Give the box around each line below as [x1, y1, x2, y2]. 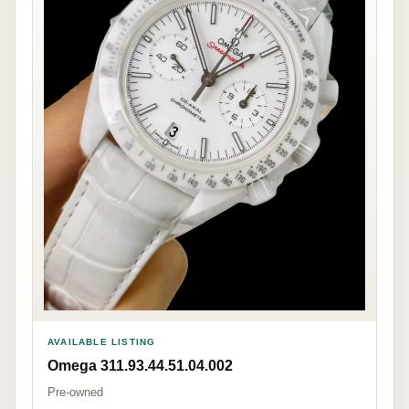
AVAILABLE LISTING [47, 337, 156, 348]
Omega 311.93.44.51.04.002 [47, 358, 233, 374]
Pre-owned [47, 385, 103, 400]
